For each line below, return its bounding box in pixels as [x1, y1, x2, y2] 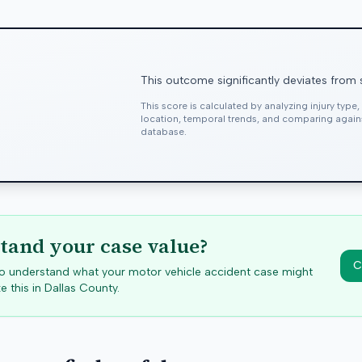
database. [141, 126, 187, 137]
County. [76, 281, 120, 295]
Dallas [44, 281, 76, 295]
